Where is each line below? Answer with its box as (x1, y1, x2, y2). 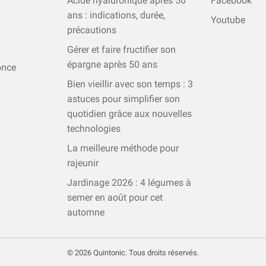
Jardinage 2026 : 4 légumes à (67, 177, 191, 189)
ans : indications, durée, (67, 9, 165, 21)
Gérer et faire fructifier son (67, 44, 176, 56)
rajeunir (67, 157, 99, 169)
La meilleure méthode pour (67, 142, 179, 154)
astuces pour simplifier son (67, 93, 180, 105)
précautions (67, 24, 116, 36)
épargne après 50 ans (67, 59, 157, 71)
